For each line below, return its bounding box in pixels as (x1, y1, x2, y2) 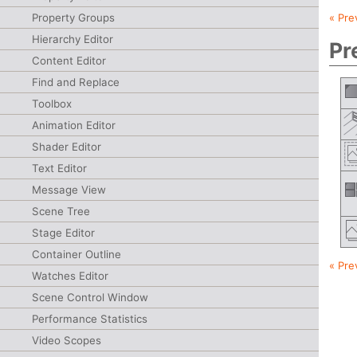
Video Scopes (32, 334, 101, 347)
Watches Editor (32, 269, 108, 282)
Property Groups (32, 11, 115, 24)
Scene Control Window (32, 291, 148, 304)
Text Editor (32, 162, 87, 175)
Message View (32, 183, 106, 196)
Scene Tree (32, 205, 90, 218)
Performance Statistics (32, 312, 147, 325)
